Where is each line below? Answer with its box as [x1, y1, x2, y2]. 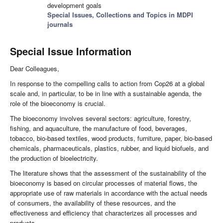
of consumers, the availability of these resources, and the [10, 198, 176, 208]
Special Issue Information [10, 44, 131, 59]
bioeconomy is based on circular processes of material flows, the [10, 178, 197, 188]
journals [47, 19, 73, 29]
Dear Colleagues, [10, 64, 59, 74]
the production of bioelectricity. [10, 153, 98, 163]
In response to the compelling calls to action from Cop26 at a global [10, 79, 205, 89]
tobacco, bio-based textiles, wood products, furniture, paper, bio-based [10, 133, 212, 143]
